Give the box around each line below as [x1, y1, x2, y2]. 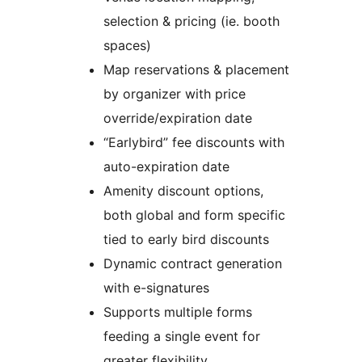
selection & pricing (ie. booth [103, 13, 280, 30]
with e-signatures [103, 280, 209, 297]
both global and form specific [103, 207, 285, 224]
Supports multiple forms [103, 304, 252, 321]
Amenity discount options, [103, 183, 263, 200]
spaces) [103, 37, 151, 54]
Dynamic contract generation [103, 255, 282, 272]
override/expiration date [103, 110, 252, 127]
